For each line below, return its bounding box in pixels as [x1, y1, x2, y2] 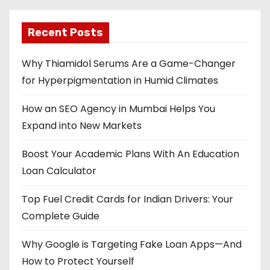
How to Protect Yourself [22, 254, 134, 268]
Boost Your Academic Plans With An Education [22, 147, 239, 161]
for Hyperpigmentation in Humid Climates [22, 74, 218, 87]
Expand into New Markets [22, 119, 142, 133]
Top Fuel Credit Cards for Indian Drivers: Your [22, 192, 233, 206]
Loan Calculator [22, 164, 96, 178]
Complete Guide [22, 209, 99, 223]
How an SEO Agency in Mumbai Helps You [22, 102, 215, 116]
